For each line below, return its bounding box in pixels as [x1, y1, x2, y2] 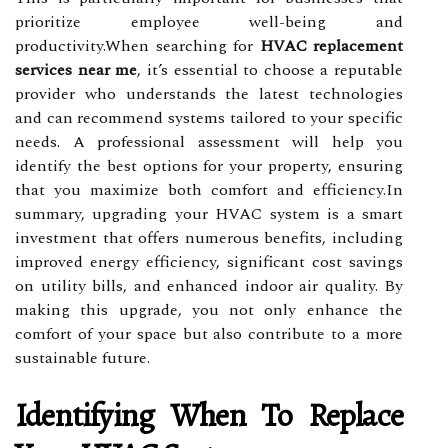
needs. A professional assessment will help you [15, 129, 403, 154]
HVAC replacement [259, 33, 403, 58]
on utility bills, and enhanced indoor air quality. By [15, 273, 403, 298]
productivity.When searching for [15, 33, 260, 58]
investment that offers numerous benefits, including [15, 225, 403, 250]
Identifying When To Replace [15, 392, 403, 437]
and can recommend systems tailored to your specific [15, 105, 403, 130]
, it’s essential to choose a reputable [137, 57, 403, 82]
